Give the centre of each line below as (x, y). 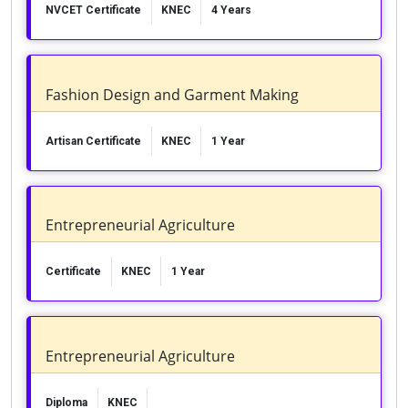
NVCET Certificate (93, 10)
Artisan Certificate (93, 141)
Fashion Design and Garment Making (172, 94)
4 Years (231, 10)
